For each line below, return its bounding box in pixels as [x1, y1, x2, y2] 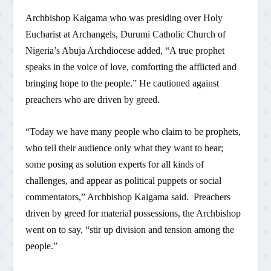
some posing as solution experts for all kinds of [25, 158, 204, 169]
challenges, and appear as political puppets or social [25, 175, 222, 186]
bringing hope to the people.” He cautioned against [25, 78, 220, 89]
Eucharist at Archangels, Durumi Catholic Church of [25, 29, 226, 40]
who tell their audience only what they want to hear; [25, 142, 224, 153]
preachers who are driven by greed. [25, 94, 160, 105]
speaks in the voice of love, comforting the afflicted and [25, 62, 237, 73]
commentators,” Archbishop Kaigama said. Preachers [25, 191, 231, 202]
